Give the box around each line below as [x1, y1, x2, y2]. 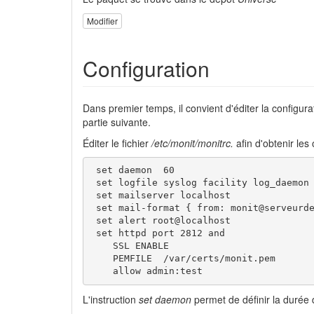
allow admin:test [90, 266, 203, 277]
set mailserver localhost [90, 190, 231, 201]
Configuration [83, 53, 210, 83]
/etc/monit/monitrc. [151, 135, 233, 150]
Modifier [87, 14, 118, 27]
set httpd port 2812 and [90, 228, 225, 239]
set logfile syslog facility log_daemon [90, 177, 309, 189]
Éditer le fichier [83, 135, 151, 150]
